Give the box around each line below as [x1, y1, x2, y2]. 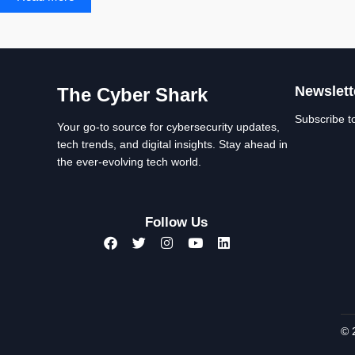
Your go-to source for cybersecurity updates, [57, 120, 280, 133]
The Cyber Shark [57, 84, 208, 105]
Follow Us [144, 215, 208, 230]
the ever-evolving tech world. [57, 155, 201, 168]
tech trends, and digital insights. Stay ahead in [57, 138, 288, 151]
